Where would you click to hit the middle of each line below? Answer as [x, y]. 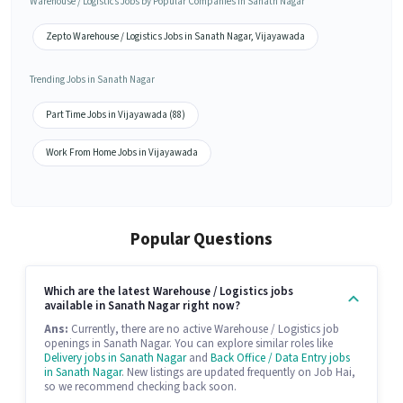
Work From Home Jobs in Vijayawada [122, 152]
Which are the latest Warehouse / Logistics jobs [169, 291]
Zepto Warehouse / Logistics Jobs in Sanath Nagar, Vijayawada [175, 36]
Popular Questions [201, 239]
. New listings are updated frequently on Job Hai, [238, 372]
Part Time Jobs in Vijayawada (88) [116, 114]
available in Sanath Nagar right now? [142, 305]
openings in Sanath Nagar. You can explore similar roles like [188, 343]
